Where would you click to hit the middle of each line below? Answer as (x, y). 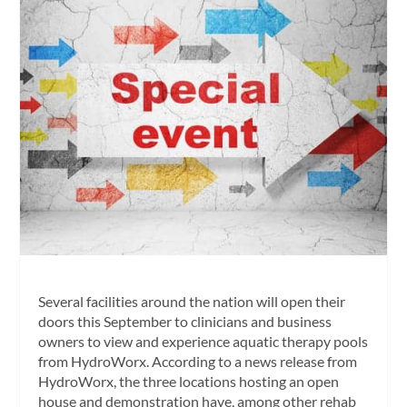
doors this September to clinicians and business (185, 322)
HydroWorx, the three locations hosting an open (189, 382)
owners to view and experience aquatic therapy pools (203, 342)
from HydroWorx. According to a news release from (198, 362)
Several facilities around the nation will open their (192, 302)
